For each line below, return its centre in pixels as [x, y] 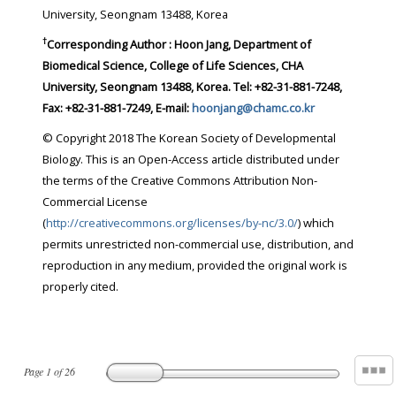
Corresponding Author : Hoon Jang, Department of [173, 45]
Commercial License [95, 202]
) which [316, 223]
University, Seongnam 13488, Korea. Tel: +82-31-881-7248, [119, 87]
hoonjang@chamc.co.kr [253, 108]
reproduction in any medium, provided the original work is [95, 266]
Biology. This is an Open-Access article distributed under [64, 160]
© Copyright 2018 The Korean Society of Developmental [189, 138]
